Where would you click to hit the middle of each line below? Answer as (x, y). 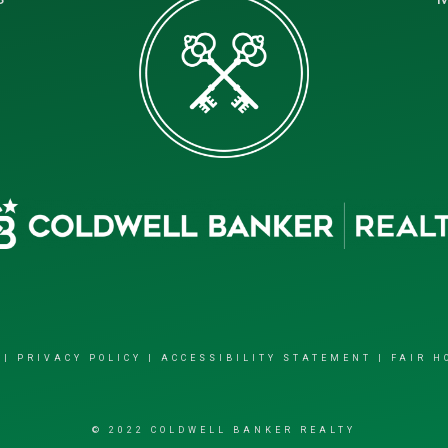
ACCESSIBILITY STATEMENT (266, 358)
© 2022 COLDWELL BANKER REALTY (224, 430)
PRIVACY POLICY (79, 358)
